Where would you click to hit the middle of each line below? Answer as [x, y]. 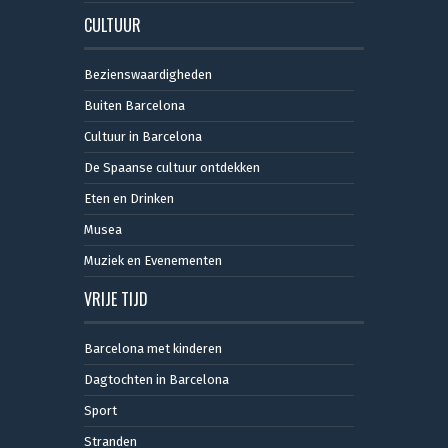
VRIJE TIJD [116, 298]
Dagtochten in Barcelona [156, 379]
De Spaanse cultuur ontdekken [172, 167]
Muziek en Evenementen [153, 260]
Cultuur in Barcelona [143, 136]
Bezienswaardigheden [148, 74]
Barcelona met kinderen [153, 348]
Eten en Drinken [129, 198]
